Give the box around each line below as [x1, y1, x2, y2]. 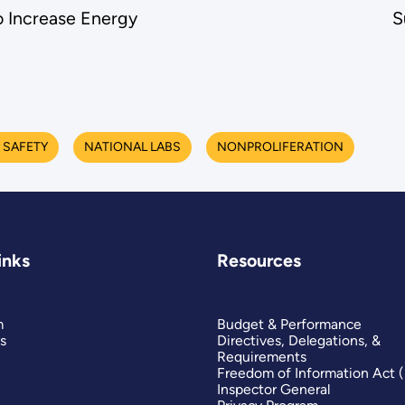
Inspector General [216, 380, 330, 398]
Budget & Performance [216, 315, 362, 333]
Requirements [216, 347, 306, 365]
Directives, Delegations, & [216, 331, 381, 349]
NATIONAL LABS [83, 139, 181, 155]
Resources [216, 250, 301, 272]
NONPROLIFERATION [216, 139, 344, 155]
